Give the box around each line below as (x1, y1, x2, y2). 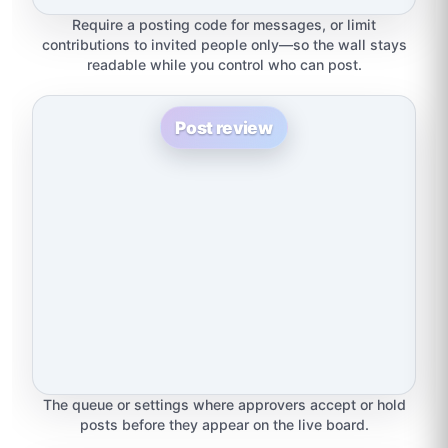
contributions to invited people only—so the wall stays (41, 35, 407, 53)
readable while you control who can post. (86, 55, 362, 73)
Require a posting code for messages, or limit (72, 15, 376, 33)
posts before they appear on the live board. (79, 415, 369, 433)
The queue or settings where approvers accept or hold (42, 395, 406, 413)
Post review (174, 116, 274, 138)
